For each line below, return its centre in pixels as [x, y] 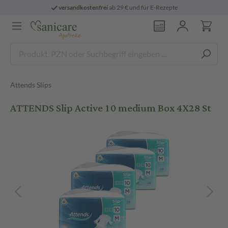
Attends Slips [31, 85]
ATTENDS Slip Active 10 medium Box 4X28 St [111, 108]
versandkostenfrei [83, 7]
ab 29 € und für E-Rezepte [143, 7]
